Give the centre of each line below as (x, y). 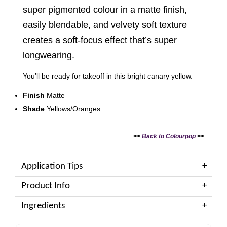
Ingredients (43, 206)
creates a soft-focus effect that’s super (100, 40)
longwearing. (49, 55)
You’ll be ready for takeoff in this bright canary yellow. (108, 76)
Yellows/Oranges (74, 109)
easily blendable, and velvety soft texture (105, 25)
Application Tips (52, 166)
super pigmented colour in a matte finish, (105, 10)
